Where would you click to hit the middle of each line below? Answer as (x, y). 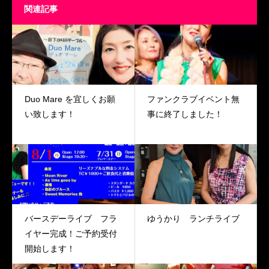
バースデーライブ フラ (71, 219)
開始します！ (50, 249)
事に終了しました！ (185, 114)
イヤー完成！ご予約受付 (71, 234)
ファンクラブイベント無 (193, 99)
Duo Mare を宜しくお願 (70, 99)
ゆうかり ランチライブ (193, 219)
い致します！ (50, 114)
